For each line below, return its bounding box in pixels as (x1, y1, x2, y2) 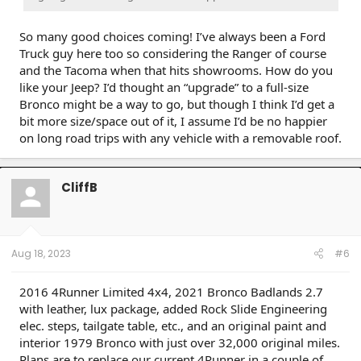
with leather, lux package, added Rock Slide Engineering (19, 300, 327, 317)
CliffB (61, 179, 98, 197)
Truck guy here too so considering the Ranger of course (19, 44, 326, 61)
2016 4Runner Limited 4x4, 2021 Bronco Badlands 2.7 (19, 283, 323, 300)
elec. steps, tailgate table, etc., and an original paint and (19, 317, 326, 334)
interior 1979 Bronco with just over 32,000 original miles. (19, 334, 340, 351)
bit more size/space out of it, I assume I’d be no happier (19, 112, 327, 129)
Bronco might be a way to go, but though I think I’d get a (19, 95, 334, 112)
